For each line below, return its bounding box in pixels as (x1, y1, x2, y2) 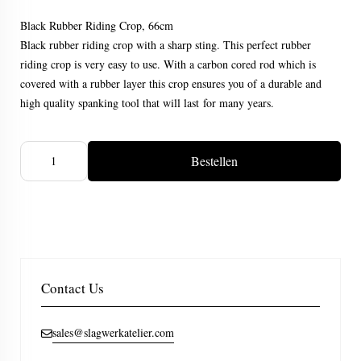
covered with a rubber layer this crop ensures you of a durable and (20, 76, 322, 91)
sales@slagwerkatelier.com (52, 325, 174, 340)
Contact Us (41, 279, 104, 297)
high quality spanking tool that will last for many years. (20, 95, 274, 110)
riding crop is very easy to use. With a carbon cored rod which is (20, 56, 316, 72)
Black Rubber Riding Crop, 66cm (20, 18, 173, 33)
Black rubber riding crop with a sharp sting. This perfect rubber (20, 37, 311, 52)
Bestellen (190, 152, 238, 169)
